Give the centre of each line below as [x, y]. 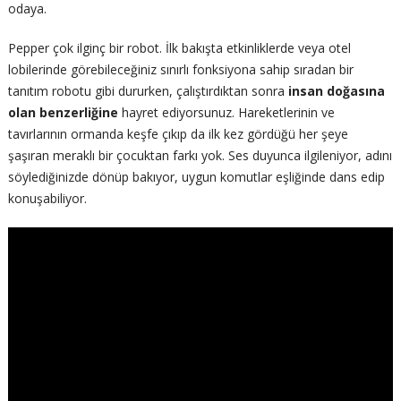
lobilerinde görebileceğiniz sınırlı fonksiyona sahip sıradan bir [180, 69]
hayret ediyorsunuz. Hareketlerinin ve [226, 112]
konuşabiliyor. [47, 198]
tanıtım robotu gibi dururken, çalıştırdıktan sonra [148, 90]
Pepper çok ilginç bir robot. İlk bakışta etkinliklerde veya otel [179, 47]
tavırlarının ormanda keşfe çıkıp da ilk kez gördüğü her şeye [178, 133]
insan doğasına [336, 90]
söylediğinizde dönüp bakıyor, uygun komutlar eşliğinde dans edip [196, 176]
